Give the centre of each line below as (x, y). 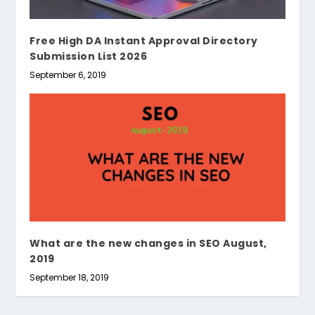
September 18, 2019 (70, 277)
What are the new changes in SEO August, (148, 243)
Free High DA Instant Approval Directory (144, 41)
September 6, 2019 (68, 75)
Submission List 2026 (89, 57)
